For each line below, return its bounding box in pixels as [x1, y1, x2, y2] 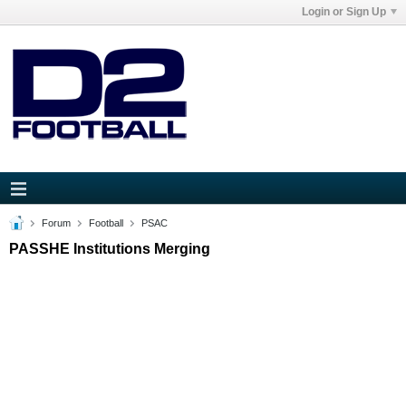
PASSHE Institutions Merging [9, 241, 210, 256]
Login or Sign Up [302, 5, 386, 18]
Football [89, 217, 123, 228]
